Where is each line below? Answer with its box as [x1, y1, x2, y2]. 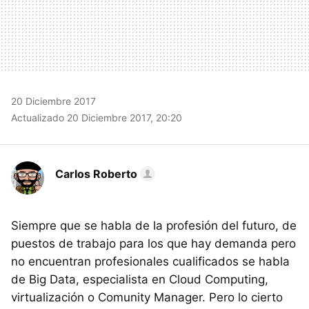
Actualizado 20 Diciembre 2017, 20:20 [11, 111, 182, 123]
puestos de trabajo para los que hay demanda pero [11, 236, 296, 250]
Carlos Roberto [55, 166, 137, 181]
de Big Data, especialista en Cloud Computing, [11, 272, 268, 286]
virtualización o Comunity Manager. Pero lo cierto [11, 290, 283, 304]
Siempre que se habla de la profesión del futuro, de [11, 218, 297, 232]
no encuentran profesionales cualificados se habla [11, 254, 290, 268]
